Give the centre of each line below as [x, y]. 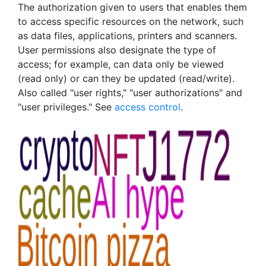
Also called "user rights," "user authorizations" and [130, 93]
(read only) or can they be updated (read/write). [126, 78]
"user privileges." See [66, 107]
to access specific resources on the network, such [131, 21]
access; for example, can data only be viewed [121, 64]
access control [148, 107]
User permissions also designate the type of [117, 50]
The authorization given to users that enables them [132, 7]
